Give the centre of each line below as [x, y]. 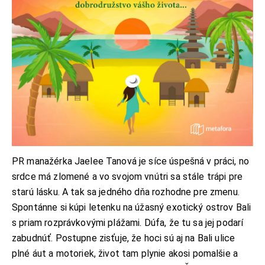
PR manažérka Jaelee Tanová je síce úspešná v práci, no [131, 161]
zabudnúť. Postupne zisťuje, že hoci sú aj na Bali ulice [124, 238]
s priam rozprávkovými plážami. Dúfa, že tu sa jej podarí [128, 222]
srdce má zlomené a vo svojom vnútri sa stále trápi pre [127, 176]
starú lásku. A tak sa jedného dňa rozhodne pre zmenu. [126, 192]
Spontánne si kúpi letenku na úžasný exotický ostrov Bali [132, 207]
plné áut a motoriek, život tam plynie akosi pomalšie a [125, 253]
